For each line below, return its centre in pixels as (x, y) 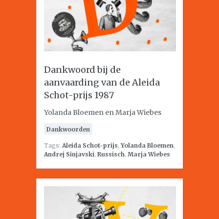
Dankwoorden (68, 129)
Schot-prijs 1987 (79, 95)
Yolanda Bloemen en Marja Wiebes (103, 112)
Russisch (111, 154)
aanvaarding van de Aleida (102, 82)
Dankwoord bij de (82, 70)
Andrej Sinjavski (69, 154)
